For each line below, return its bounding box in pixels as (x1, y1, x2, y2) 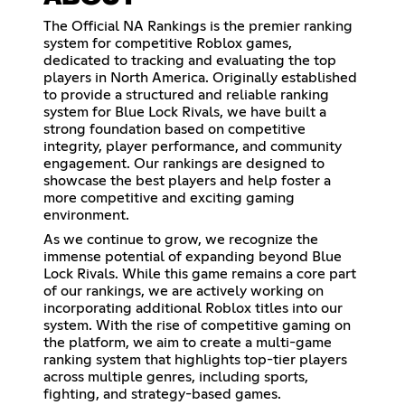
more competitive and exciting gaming (43, 190, 295, 205)
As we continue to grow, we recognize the (43, 231, 318, 247)
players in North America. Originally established (43, 70, 357, 85)
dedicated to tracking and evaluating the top (43, 52, 336, 68)
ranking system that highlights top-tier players (43, 352, 347, 367)
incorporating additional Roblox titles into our (43, 300, 343, 316)
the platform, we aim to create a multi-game (43, 334, 332, 350)
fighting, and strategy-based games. (43, 386, 281, 401)
